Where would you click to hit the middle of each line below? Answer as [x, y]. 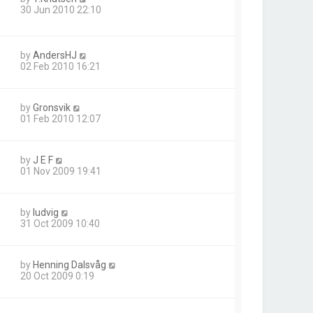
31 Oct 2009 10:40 [60, 224]
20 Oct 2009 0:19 [57, 276]
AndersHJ [55, 56]
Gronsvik [52, 108]
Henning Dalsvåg [70, 265]
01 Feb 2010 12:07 [60, 119]
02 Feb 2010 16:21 [60, 67]
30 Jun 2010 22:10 [61, 10]
